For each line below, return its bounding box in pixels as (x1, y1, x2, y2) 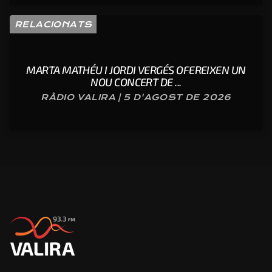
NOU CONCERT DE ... (90, 75, 182, 89)
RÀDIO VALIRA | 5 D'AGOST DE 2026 (41, 92, 231, 103)
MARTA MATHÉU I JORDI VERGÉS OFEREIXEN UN (26, 63, 246, 77)
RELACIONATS (15, 19, 92, 30)
